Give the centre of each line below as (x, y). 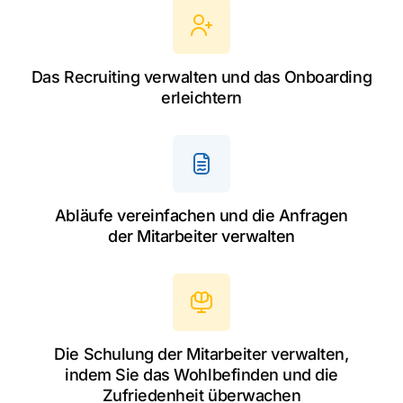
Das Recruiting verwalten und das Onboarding (201, 77)
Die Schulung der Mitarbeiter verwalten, (201, 354)
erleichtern (201, 98)
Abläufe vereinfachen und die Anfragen (201, 216)
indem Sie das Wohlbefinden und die (201, 375)
